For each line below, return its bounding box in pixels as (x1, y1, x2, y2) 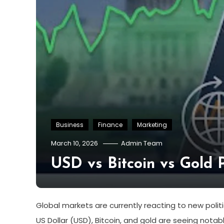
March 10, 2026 (51, 138, 98, 148)
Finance (98, 120, 122, 129)
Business (56, 120, 83, 129)
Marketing (137, 120, 167, 129)
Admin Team (121, 138, 162, 148)
